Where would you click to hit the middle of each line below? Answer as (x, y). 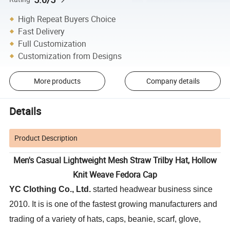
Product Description (46, 138)
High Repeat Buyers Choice (67, 19)
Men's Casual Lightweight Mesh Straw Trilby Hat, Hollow (115, 160)
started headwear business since (152, 189)
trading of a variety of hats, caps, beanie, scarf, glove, (105, 219)
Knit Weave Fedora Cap (115, 174)
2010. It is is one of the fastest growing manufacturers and (113, 204)
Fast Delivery (42, 31)
